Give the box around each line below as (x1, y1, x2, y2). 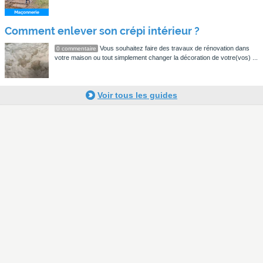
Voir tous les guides (97, 90, 177, 100)
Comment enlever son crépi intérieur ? (5, 25, 200, 37)
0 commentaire (56, 45, 96, 52)
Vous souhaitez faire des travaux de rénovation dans (98, 45, 249, 52)
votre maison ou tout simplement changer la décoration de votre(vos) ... (55, 54, 258, 61)
